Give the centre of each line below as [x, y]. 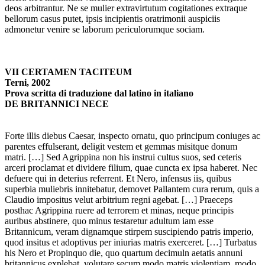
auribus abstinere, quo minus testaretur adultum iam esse [109, 221]
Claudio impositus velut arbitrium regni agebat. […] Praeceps [119, 200]
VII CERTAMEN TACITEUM [68, 72]
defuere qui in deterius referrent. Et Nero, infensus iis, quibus [118, 179]
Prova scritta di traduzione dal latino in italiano [99, 93]
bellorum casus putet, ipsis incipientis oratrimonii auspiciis [112, 19]
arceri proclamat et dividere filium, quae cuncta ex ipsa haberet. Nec [131, 168]
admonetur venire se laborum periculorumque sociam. [105, 30]
